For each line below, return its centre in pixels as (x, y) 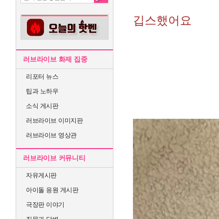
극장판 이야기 (45, 205)
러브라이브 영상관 (51, 135)
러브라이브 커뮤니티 (54, 158)
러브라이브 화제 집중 (55, 59)
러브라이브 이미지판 (54, 120)
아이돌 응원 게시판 (52, 190)
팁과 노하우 (42, 91)
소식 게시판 (42, 106)
